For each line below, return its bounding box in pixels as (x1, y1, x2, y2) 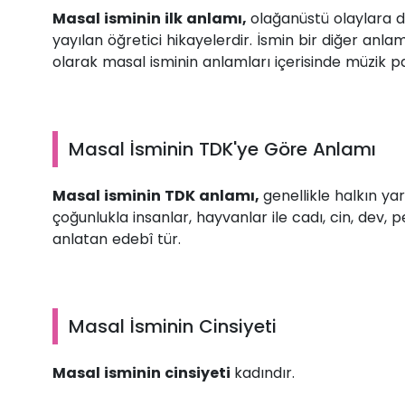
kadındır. (234, 363, 295, 384)
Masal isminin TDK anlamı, (52, 185, 263, 207)
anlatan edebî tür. (52, 229, 181, 250)
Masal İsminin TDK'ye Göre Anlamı (69, 137, 376, 163)
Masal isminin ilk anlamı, (52, 8, 250, 30)
